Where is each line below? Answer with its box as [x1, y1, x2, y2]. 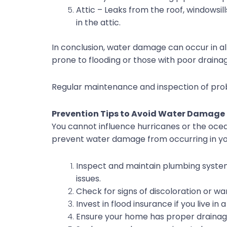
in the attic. [76, 17, 121, 29]
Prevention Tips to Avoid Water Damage [52, 108, 225, 120]
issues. [76, 173, 101, 185]
